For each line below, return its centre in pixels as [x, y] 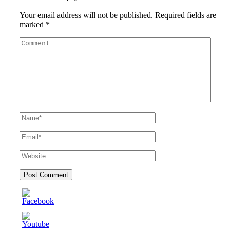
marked [33, 25]
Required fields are [186, 15]
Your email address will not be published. [86, 15]
